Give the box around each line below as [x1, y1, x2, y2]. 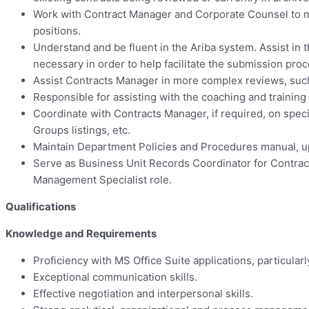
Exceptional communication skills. [33, 270, 197, 284]
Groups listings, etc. [33, 123, 130, 137]
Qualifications [6, 200, 76, 214]
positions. [33, 24, 81, 38]
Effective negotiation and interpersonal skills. [33, 287, 253, 301]
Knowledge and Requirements [6, 227, 157, 241]
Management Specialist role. [33, 173, 172, 187]
